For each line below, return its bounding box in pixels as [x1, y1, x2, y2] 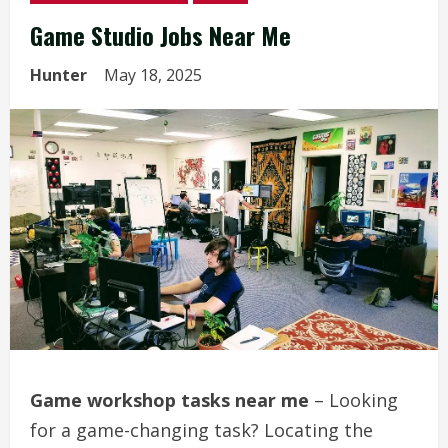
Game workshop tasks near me [30, 387, 309, 412]
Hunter [30, 64, 87, 86]
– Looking [309, 387, 398, 412]
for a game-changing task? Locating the [30, 417, 373, 442]
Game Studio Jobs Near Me [30, 17, 291, 53]
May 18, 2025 [104, 64, 206, 86]
